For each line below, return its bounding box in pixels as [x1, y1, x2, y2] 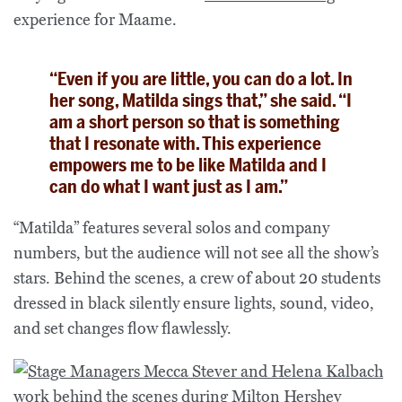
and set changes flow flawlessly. [13, 319, 232, 338]
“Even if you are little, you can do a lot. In [49, 68, 353, 90]
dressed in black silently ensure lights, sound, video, [13, 293, 374, 313]
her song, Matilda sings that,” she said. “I [49, 90, 352, 111]
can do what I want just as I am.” [49, 176, 288, 197]
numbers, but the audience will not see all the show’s [13, 243, 379, 263]
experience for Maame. [13, 10, 177, 30]
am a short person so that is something [49, 111, 340, 133]
